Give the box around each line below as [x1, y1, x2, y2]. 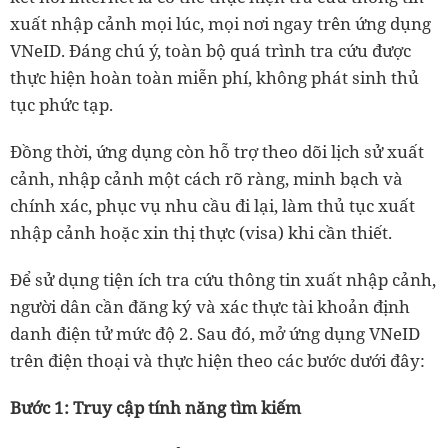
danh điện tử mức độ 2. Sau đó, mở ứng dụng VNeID [10, 322, 420, 345]
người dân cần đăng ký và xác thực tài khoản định [10, 295, 410, 318]
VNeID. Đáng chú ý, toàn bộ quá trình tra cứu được [10, 39, 411, 62]
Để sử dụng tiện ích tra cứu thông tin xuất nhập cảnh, [10, 268, 436, 291]
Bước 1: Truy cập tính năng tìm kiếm [10, 396, 301, 419]
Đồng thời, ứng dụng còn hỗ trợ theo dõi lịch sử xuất [10, 140, 424, 163]
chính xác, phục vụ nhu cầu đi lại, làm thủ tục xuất [10, 194, 415, 217]
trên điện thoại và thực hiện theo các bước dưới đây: [10, 349, 425, 372]
